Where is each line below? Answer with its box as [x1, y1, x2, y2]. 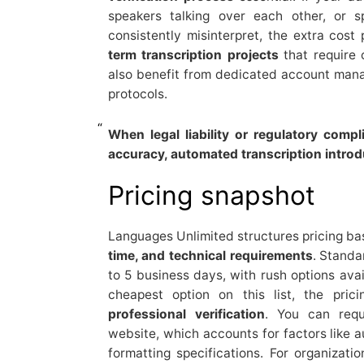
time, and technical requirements [107, 247, 313, 263]
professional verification [107, 305, 265, 322]
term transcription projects [107, 46, 279, 63]
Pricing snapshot [107, 179, 315, 211]
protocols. [107, 85, 167, 102]
